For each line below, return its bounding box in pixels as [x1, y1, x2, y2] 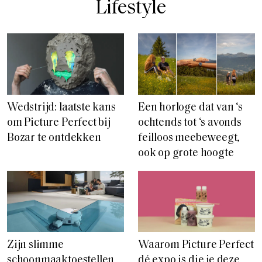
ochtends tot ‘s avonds [138, 118, 242, 129]
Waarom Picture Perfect [138, 239, 254, 251]
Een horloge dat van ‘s [138, 102, 243, 114]
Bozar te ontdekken [7, 133, 101, 144]
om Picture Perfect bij [7, 118, 111, 129]
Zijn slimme [7, 239, 64, 251]
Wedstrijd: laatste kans [7, 102, 116, 114]
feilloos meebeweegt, [138, 133, 240, 144]
